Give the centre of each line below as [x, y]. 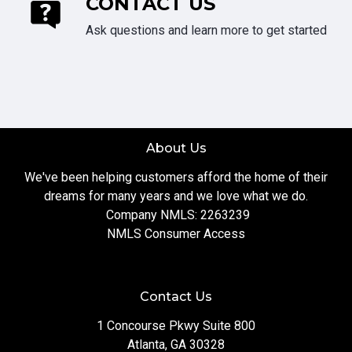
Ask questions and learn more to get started [206, 31]
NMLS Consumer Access [176, 234]
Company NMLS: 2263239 [176, 215]
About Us [176, 148]
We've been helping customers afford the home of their [176, 178]
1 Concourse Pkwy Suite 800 [176, 326]
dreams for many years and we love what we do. [176, 196]
